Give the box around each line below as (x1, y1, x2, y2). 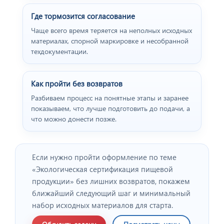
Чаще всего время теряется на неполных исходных (31, 25, 192, 35)
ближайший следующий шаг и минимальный (32, 187, 190, 198)
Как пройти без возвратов (31, 78, 122, 88)
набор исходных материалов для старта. (32, 199, 173, 210)
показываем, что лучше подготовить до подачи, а (31, 103, 190, 113)
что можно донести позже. (31, 113, 116, 123)
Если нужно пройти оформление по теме (32, 151, 176, 162)
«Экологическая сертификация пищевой (32, 163, 173, 174)
